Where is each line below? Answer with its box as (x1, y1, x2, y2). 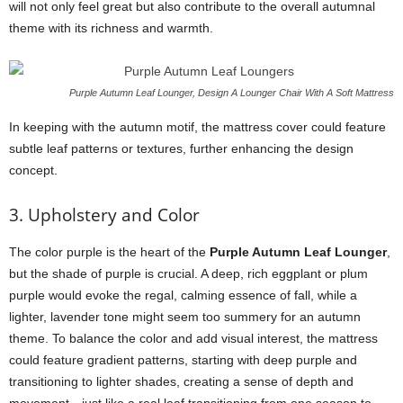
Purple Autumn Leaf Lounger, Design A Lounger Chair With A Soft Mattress (69, 87, 394, 98)
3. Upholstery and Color (9, 203, 200, 227)
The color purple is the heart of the (9, 245, 210, 259)
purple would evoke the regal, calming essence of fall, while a (9, 288, 357, 302)
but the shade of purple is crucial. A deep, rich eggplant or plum (9, 266, 368, 281)
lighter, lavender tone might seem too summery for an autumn (9, 309, 361, 324)
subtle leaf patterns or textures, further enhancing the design (9, 141, 354, 156)
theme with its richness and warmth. (9, 21, 213, 35)
